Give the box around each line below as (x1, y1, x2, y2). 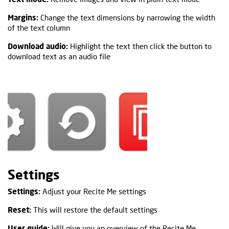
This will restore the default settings (31, 204, 157, 214)
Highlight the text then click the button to (68, 41, 212, 51)
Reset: (8, 204, 31, 214)
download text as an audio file (8, 51, 110, 61)
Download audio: (8, 41, 68, 51)
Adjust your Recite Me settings (40, 186, 146, 196)
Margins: (8, 12, 38, 22)
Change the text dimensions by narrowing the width (38, 12, 215, 22)
